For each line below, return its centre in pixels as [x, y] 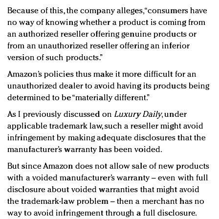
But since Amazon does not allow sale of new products [109, 166]
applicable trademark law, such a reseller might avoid [106, 126]
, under [174, 114]
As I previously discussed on [61, 114]
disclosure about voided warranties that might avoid [104, 190]
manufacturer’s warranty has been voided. [85, 150]
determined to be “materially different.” [79, 98]
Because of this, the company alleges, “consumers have [108, 11]
